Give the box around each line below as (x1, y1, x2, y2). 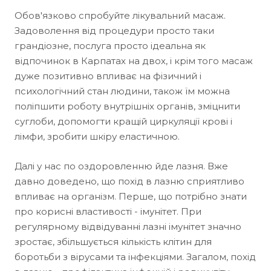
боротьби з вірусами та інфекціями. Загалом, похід (15, 251, 256, 263)
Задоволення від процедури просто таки (15, 25, 214, 36)
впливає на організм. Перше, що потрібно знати (15, 191, 247, 202)
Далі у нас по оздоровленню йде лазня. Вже (15, 160, 228, 172)
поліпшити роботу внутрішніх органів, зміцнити (15, 100, 240, 112)
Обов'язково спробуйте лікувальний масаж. (15, 10, 226, 21)
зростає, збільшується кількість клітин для (15, 236, 212, 247)
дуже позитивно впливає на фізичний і (15, 70, 201, 82)
